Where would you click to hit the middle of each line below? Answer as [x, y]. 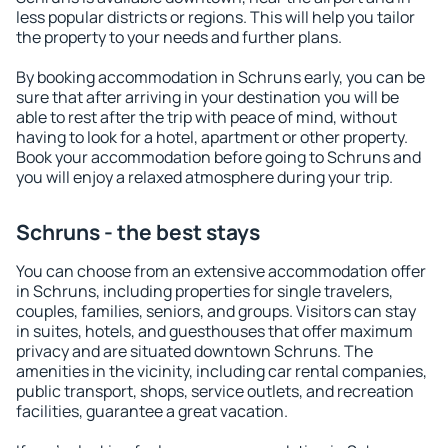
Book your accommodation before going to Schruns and [218, 157]
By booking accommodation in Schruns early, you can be [220, 77]
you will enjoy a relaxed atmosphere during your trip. [204, 177]
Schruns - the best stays [138, 232]
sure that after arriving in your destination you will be [207, 97]
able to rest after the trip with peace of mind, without [206, 117]
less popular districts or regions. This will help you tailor [215, 17]
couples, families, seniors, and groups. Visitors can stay [216, 311]
